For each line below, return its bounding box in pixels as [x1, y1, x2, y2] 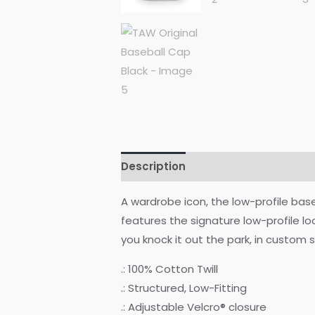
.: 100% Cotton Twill [121, 261, 219, 276]
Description [121, 159, 186, 174]
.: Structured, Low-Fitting [121, 280, 247, 295]
